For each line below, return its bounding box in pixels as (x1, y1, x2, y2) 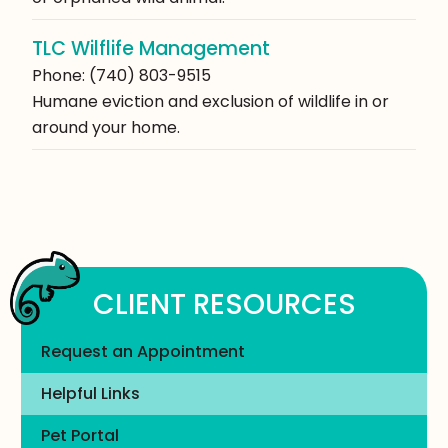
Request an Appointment (40, 339, 245, 363)
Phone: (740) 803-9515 (32, 64, 211, 88)
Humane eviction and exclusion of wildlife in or (32, 90, 389, 114)
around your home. (32, 116, 180, 140)
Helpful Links (40, 381, 140, 405)
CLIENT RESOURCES (92, 284, 356, 324)
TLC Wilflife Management (32, 35, 270, 63)
